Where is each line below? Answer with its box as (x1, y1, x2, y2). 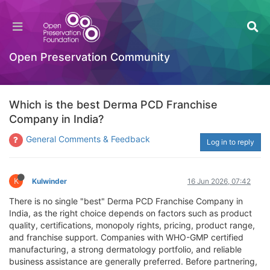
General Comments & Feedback (26, 134, 150, 144)
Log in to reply (207, 137, 254, 146)
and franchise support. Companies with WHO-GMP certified (9, 232, 243, 242)
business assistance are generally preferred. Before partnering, (9, 256, 257, 266)
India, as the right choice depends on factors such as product (9, 208, 252, 218)
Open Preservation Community (9, 51, 170, 63)
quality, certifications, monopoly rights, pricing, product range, (9, 220, 255, 230)
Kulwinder (32, 177, 67, 186)
